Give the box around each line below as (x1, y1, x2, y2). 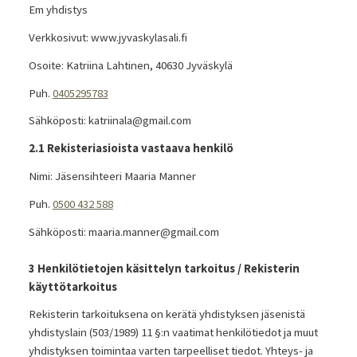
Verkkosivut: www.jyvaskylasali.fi (28, 30, 187, 45)
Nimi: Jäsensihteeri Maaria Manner (28, 168, 196, 183)
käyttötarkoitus (28, 279, 117, 294)
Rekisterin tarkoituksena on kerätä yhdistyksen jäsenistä (28, 307, 305, 322)
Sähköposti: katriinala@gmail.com (28, 113, 191, 128)
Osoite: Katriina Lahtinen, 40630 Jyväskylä (28, 57, 233, 73)
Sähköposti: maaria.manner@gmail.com (28, 224, 219, 239)
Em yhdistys (28, 2, 88, 18)
